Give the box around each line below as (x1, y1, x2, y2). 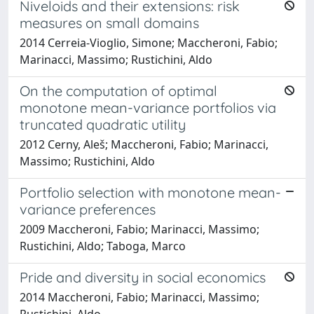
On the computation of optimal (20, 81, 217, 100)
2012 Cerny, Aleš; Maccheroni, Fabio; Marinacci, (20, 136, 268, 152)
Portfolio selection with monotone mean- (20, 183, 281, 201)
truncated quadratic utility (20, 115, 186, 133)
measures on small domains (20, 13, 199, 32)
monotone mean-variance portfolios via (20, 98, 276, 116)
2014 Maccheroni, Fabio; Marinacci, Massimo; (20, 289, 259, 305)
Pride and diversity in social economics (20, 268, 266, 286)
